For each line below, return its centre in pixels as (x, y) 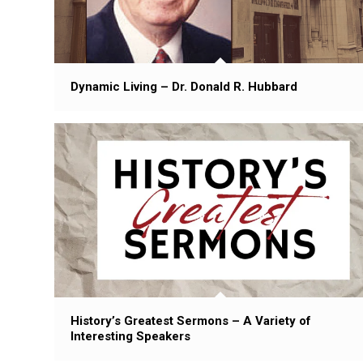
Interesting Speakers (130, 336)
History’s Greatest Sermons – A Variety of (191, 320)
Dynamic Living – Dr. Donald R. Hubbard (184, 87)
